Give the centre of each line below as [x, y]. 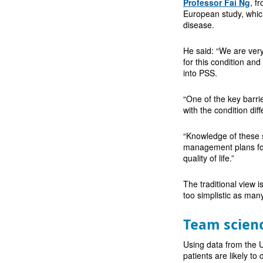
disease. [199, 24]
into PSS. [200, 73]
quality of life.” [209, 158]
